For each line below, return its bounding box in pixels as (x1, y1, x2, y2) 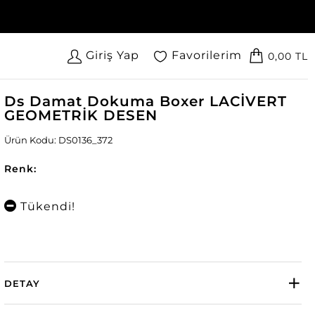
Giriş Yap (86, 49, 139, 62)
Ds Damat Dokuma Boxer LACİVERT (4, 93, 287, 110)
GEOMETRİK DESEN (4, 107, 157, 124)
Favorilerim (172, 49, 242, 62)
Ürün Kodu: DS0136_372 (4, 134, 112, 146)
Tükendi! (20, 200, 75, 213)
